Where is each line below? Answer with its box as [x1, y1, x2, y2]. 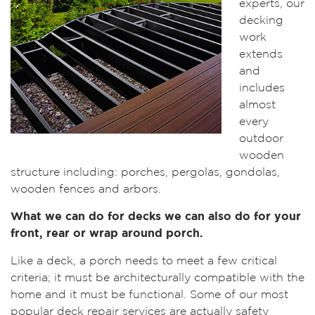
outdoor [239, 134, 283, 144]
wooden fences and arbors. [11, 184, 161, 195]
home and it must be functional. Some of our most [11, 290, 288, 300]
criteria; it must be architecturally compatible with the [11, 273, 304, 283]
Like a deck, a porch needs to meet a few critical [11, 256, 277, 266]
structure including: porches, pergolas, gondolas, [11, 167, 280, 178]
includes [239, 83, 285, 94]
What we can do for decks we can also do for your [11, 212, 301, 222]
